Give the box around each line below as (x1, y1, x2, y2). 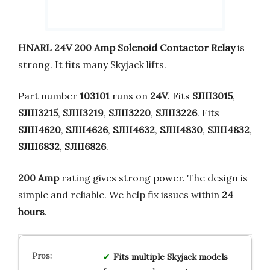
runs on (110, 89, 150, 102)
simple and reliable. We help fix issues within (18, 188, 222, 201)
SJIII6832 (18, 140, 60, 152)
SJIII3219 (63, 106, 104, 119)
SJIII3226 (155, 106, 197, 119)
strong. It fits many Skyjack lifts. (18, 58, 166, 71)
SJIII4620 (18, 123, 61, 136)
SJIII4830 (160, 123, 202, 136)
